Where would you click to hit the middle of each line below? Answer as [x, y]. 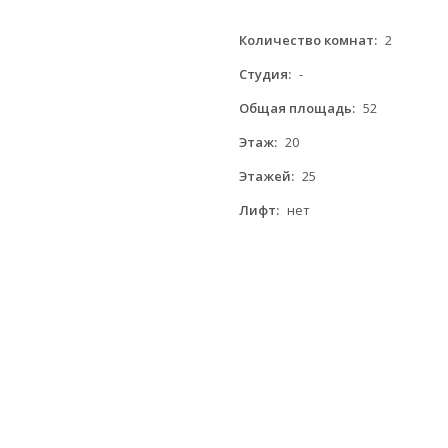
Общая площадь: [297, 108]
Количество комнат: [308, 40]
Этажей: [266, 176]
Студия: [265, 74]
